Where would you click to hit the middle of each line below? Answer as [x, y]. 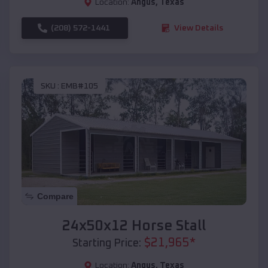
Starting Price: [107, 243]
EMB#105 [80, 86]
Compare [55, 196]
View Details [199, 28]
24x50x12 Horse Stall [134, 226]
